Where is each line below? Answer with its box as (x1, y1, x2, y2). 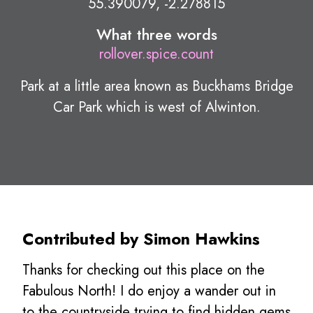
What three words (96, 23, 217, 45)
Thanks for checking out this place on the (22, 259, 265, 280)
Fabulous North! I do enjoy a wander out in (22, 280, 276, 301)
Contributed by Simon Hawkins (22, 226, 260, 251)
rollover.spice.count (99, 43, 214, 64)
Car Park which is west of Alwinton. (52, 96, 261, 117)
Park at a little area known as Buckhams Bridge (20, 75, 293, 96)
